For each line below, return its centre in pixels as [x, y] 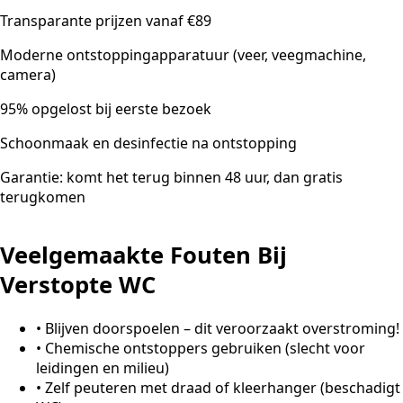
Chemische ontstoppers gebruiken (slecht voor [205, 349]
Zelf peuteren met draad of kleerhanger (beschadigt [223, 388]
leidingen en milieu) [103, 368]
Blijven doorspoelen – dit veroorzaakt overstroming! [222, 329]
